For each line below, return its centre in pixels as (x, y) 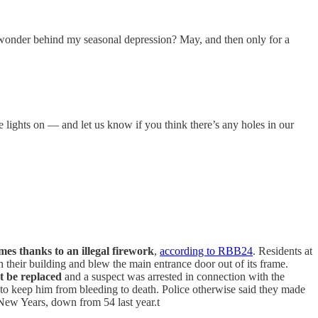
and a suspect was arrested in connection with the (173, 276)
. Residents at (283, 251)
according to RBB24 (206, 251)
